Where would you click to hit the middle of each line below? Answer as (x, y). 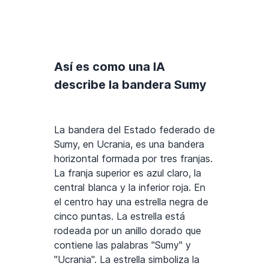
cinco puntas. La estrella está (119, 216)
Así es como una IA (110, 67)
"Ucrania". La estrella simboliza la (127, 260)
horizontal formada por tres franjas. (133, 159)
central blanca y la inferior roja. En (130, 188)
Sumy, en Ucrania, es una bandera (129, 144)
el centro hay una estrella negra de (131, 202)
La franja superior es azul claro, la (128, 173)
